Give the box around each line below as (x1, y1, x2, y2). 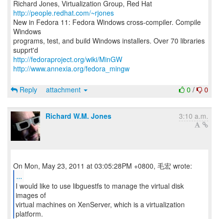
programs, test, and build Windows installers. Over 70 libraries (13, 36, 205, 45)
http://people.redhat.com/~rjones (13, 8, 114, 18)
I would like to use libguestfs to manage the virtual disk (15, 181, 184, 191)
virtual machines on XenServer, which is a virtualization (15, 199, 185, 209)
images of (15, 190, 46, 200)
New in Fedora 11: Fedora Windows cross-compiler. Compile (13, 17, 201, 27)
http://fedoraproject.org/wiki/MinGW (13, 54, 122, 64)
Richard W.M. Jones (45, 111, 111, 121)
